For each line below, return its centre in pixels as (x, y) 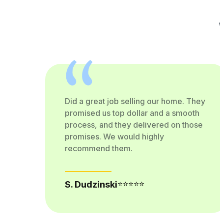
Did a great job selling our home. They (135, 101)
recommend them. (98, 148)
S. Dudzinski (91, 184)
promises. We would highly (114, 137)
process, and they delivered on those (134, 125)
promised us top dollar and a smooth (132, 113)
